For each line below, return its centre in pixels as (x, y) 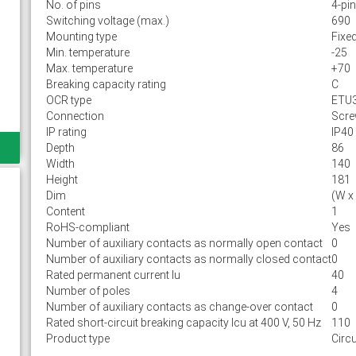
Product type (77, 339)
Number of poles (88, 291)
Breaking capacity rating (106, 84)
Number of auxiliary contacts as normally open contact (184, 243)
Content (65, 211)
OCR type (68, 100)
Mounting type (81, 37)
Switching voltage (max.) (107, 21)
